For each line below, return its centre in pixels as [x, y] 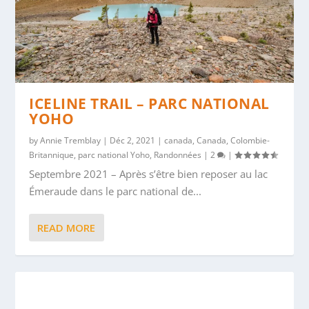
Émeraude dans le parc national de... [116, 191]
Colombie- [250, 141]
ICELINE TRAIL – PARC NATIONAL [149, 104]
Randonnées [178, 155]
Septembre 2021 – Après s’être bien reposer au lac [149, 174]
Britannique [52, 155]
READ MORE [67, 228]
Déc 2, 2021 [133, 141]
